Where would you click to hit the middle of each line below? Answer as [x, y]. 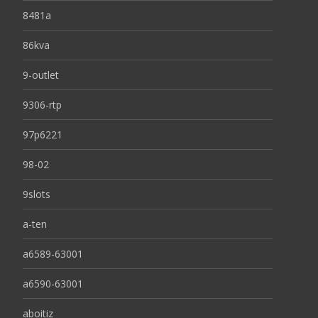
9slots [37, 194]
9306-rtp [42, 105]
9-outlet [41, 75]
